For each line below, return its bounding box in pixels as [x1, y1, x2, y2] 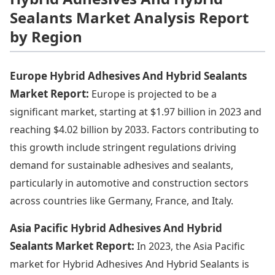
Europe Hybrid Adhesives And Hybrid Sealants [10, 68, 247, 83]
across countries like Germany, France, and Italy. [10, 193, 233, 207]
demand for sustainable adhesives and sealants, [10, 158, 233, 172]
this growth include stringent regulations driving [10, 140, 236, 154]
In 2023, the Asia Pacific [137, 239, 245, 253]
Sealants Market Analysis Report [10, 7, 249, 28]
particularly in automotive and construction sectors [10, 176, 249, 190]
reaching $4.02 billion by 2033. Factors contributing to [10, 122, 259, 136]
